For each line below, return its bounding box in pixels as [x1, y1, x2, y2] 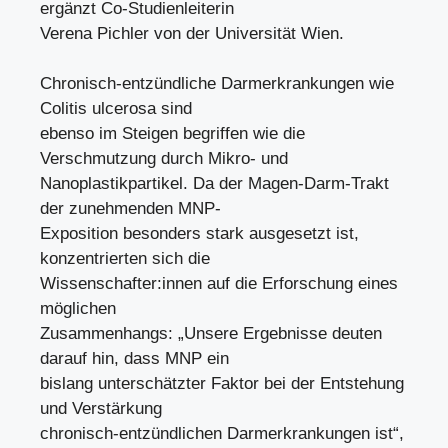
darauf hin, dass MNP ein [40, 349, 229, 368]
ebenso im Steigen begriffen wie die [40, 124, 305, 143]
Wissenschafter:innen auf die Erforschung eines [40, 274, 398, 293]
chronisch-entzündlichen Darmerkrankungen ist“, [40, 424, 404, 443]
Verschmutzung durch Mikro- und [40, 149, 288, 168]
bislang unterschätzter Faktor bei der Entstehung [40, 374, 404, 393]
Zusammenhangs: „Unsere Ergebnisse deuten [40, 324, 382, 343]
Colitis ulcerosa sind [40, 99, 192, 118]
